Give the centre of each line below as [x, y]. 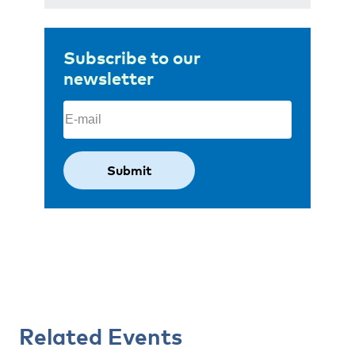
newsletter [109, 78]
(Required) [131, 107]
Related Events [101, 336]
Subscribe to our [132, 57]
